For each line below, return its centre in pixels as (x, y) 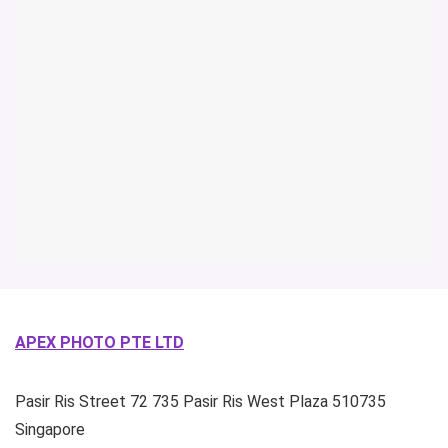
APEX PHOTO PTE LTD (99, 342)
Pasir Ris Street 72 (81, 401)
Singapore (50, 429)
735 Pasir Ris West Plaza (240, 401)
